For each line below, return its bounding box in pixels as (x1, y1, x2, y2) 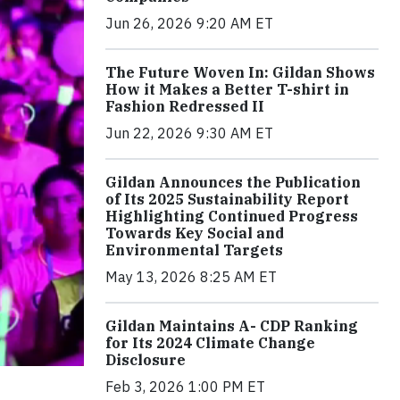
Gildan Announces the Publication (105, 173, 361, 192)
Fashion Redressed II (105, 97, 264, 116)
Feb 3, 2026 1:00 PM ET (105, 378, 265, 396)
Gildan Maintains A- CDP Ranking (105, 317, 358, 336)
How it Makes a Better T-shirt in (105, 80, 349, 99)
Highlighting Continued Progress (105, 207, 358, 226)
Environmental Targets (105, 241, 283, 260)
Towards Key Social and (105, 224, 284, 243)
